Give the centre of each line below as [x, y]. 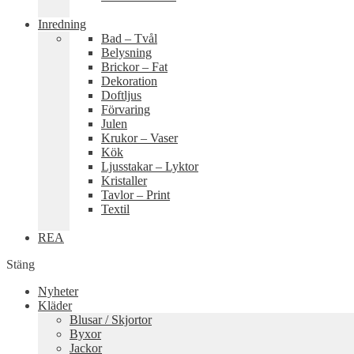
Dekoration [129, 81]
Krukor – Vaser [139, 138]
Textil [115, 209]
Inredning [62, 24]
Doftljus [121, 95]
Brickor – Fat [134, 67]
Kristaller [124, 181]
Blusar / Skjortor [111, 320]
